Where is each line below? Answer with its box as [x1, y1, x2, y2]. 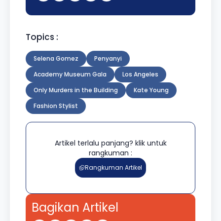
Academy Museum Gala [34, 70, 107, 78]
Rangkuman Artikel [85, 163, 142, 172]
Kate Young [134, 85, 169, 94]
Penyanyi [94, 54, 122, 63]
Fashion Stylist [34, 101, 78, 110]
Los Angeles [122, 70, 158, 78]
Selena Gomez [34, 54, 78, 63]
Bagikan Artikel [32, 199, 118, 216]
